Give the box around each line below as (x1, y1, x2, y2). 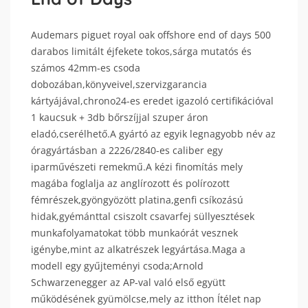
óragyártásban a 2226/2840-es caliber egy (31, 144, 223, 157)
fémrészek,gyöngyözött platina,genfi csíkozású (31, 193, 243, 207)
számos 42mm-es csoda (31, 61, 140, 75)
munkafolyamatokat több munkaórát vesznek (31, 226, 238, 240)
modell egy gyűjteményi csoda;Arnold (31, 259, 203, 273)
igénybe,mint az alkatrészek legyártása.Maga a (31, 243, 245, 256)
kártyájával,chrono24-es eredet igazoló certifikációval (31, 94, 274, 108)
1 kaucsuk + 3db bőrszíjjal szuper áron (31, 111, 208, 124)
